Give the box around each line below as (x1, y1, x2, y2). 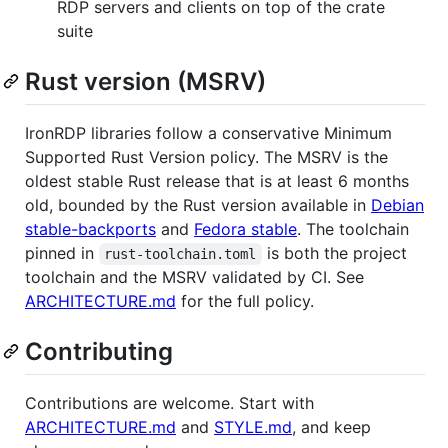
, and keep (292, 417, 371, 438)
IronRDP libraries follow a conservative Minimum (25, 122, 392, 143)
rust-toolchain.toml (104, 245, 257, 262)
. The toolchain (297, 218, 409, 239)
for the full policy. (176, 290, 314, 311)
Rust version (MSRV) (25, 66, 266, 96)
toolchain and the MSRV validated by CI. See (25, 266, 364, 287)
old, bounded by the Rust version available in (25, 194, 371, 215)
